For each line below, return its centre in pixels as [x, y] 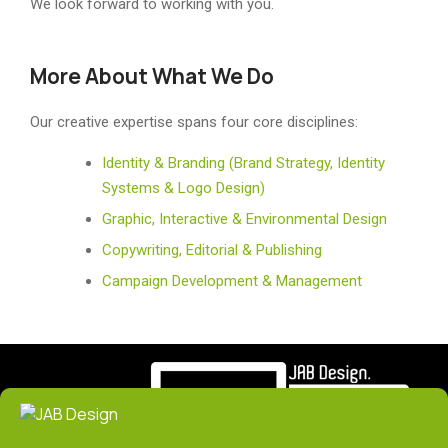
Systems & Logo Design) [184, 188]
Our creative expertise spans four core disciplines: [194, 122]
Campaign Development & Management [232, 281]
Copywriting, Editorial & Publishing [212, 250]
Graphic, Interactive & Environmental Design [245, 219]
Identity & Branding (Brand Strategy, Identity [244, 163]
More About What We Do [152, 76]
